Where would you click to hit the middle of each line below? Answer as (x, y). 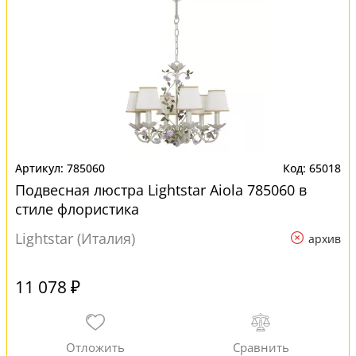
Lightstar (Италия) (75, 238)
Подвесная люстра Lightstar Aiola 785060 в (161, 190)
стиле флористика (77, 209)
